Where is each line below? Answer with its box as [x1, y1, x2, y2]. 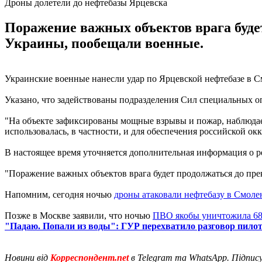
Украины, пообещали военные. [5, 35, 204, 51]
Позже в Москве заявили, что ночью [5, 210, 153, 220]
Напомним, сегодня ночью [5, 189, 114, 199]
